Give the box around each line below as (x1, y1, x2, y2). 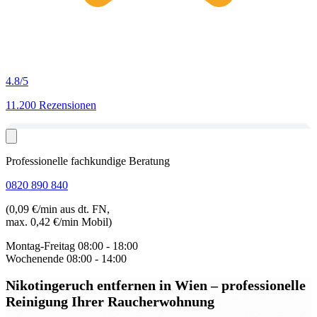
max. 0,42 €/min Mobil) (6, 216, 112, 228)
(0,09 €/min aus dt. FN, (6, 203, 110, 215)
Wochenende (6, 253, 64, 265)
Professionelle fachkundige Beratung (6, 155, 170, 167)
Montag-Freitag (6, 240, 75, 252)
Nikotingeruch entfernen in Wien (6, 277, 211, 293)
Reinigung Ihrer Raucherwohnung (6, 293, 214, 309)
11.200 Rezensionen (6, 99, 96, 111)
